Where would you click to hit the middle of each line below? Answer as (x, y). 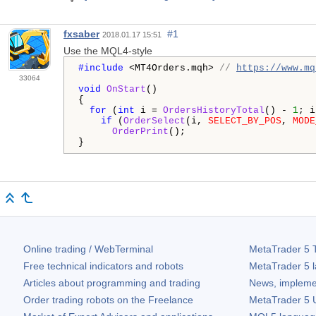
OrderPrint (140, 131)
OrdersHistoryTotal (214, 110)
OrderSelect (154, 121)
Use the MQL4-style (108, 50)
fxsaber (81, 34)
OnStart (126, 89)
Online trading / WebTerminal (88, 249)
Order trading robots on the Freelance (108, 299)
